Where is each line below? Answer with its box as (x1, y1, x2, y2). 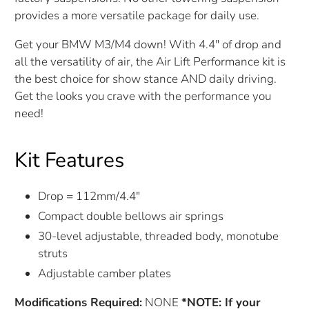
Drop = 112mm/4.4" (38, 188, 141, 204)
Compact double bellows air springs (38, 208, 224, 224)
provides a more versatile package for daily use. (14, 7, 260, 23)
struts (38, 246, 68, 262)
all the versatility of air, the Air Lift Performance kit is (14, 53, 286, 70)
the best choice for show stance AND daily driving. (14, 70, 277, 87)
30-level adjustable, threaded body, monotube (38, 228, 279, 245)
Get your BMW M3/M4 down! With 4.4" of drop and (14, 36, 282, 52)
